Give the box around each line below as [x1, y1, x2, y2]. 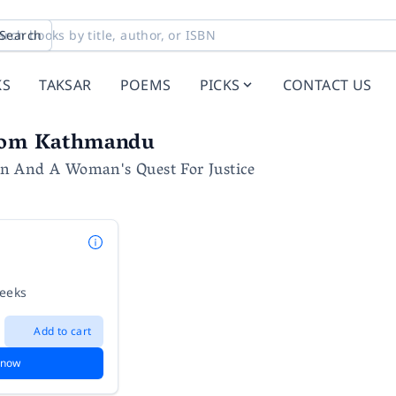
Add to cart [34, 324, 92, 339]
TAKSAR [39, 75, 92, 95]
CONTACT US [282, 75, 372, 95]
